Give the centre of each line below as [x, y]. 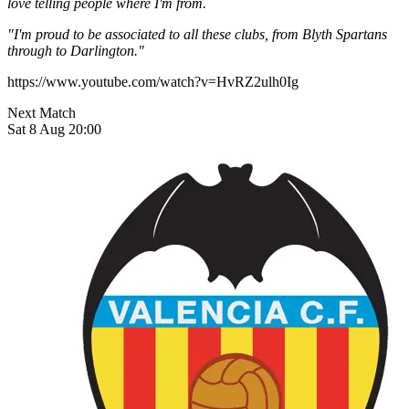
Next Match [42, 113]
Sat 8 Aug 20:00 [54, 130]
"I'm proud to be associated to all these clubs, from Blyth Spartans [197, 35]
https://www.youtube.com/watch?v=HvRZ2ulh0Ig [153, 82]
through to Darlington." [76, 51]
